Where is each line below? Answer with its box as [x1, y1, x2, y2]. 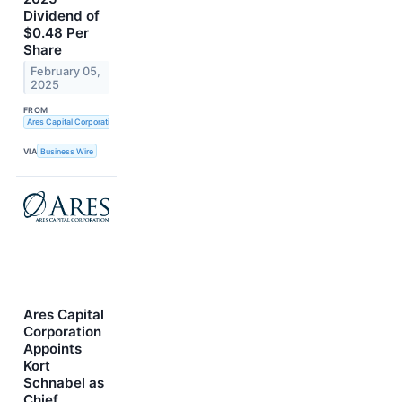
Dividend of [23, 6, 100, 24]
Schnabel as [23, 374, 104, 392]
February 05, [31, 64, 101, 78]
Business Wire [40, 145, 94, 156]
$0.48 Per [23, 23, 89, 41]
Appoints [23, 340, 82, 358]
